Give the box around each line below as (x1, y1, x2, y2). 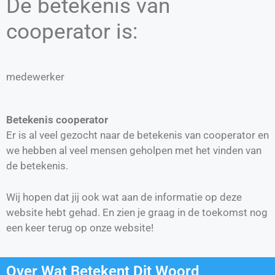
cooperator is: (6, 18, 137, 44)
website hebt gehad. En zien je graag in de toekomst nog (6, 206, 268, 219)
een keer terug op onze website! (6, 221, 153, 234)
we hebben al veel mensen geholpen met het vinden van (6, 144, 261, 157)
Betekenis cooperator (6, 114, 108, 126)
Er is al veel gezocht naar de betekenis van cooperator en (6, 129, 269, 142)
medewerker (6, 70, 64, 83)
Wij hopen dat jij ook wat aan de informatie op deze (6, 190, 242, 203)
